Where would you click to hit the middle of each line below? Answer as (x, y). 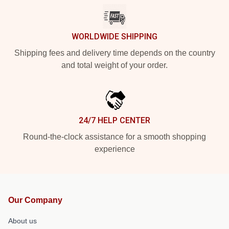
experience (114, 149)
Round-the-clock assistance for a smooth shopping (114, 136)
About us (22, 221)
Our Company (35, 200)
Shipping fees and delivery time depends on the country (114, 53)
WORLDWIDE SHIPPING (114, 36)
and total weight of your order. (114, 65)
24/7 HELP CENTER (114, 120)
